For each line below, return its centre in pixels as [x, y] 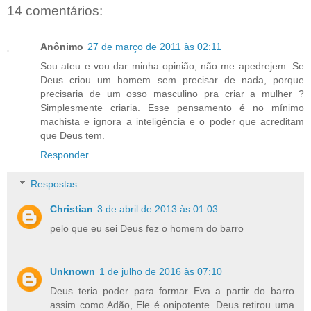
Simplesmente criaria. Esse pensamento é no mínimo [172, 108]
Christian [72, 209]
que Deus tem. [73, 136]
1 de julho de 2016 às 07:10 [161, 271]
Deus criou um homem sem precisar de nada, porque [172, 80]
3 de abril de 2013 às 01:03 [158, 209]
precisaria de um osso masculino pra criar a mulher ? [172, 94]
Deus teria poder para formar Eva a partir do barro [172, 291]
